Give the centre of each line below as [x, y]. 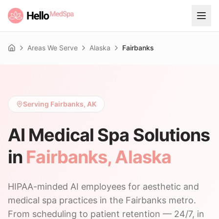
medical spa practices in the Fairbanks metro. [102, 200]
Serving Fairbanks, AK [60, 104]
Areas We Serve [53, 48]
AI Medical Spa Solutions [109, 135]
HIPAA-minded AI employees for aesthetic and [103, 186]
